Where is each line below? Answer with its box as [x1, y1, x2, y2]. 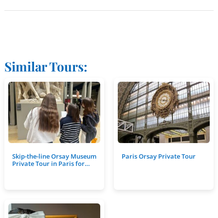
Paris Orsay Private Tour [121, 152, 196, 161]
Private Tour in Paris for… [12, 159, 90, 168]
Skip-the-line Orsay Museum [12, 152, 96, 161]
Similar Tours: [4, 57, 88, 75]
